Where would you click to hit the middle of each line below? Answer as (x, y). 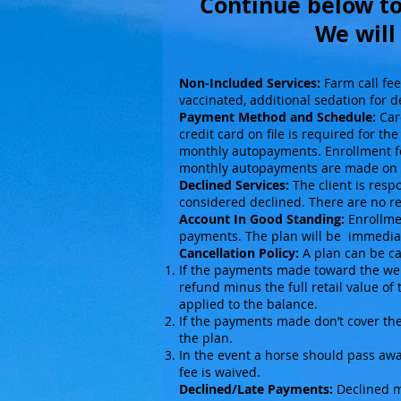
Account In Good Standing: (262, 219)
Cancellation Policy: (239, 253)
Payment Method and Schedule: (277, 117)
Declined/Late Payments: (256, 389)
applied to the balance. (248, 304)
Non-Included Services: (250, 83)
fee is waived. (220, 372)
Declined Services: (236, 185)
